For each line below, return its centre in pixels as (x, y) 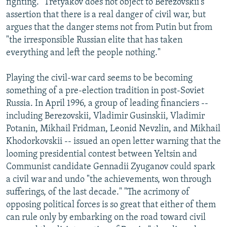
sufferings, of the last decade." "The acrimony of (98, 192)
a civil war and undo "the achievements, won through (109, 179)
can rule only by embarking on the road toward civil (106, 217)
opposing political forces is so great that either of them (111, 205)
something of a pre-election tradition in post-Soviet (105, 91)
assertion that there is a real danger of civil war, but (106, 15)
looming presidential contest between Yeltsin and (102, 154)
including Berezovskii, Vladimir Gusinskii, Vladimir (105, 116)
